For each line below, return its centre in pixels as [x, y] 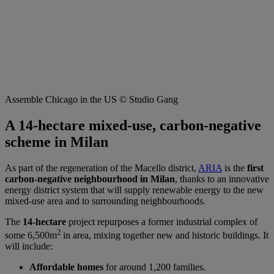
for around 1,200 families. [154, 267]
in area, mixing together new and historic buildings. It [166, 235]
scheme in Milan [57, 142]
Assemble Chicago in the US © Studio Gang [91, 99]
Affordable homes [66, 267]
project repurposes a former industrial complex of [162, 221]
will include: [29, 246]
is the [235, 168]
